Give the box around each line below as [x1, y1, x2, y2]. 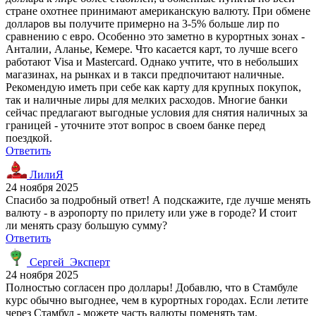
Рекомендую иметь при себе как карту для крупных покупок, [6, 80, 301, 93]
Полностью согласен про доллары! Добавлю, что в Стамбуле [6, 281, 298, 293]
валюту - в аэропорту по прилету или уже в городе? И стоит [6, 206, 297, 219]
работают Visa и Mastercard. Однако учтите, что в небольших [6, 55, 298, 68]
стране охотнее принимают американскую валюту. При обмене [6, 4, 310, 17]
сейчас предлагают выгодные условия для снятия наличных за [6, 106, 308, 119]
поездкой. [6, 131, 52, 144]
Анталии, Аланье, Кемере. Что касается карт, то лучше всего [6, 42, 298, 55]
